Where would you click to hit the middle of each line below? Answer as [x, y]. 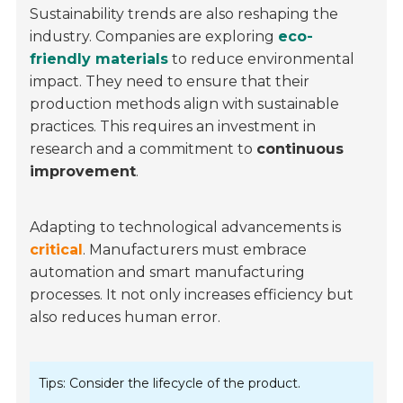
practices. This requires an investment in [173, 127]
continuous [300, 149]
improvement [83, 172]
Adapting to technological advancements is [186, 228]
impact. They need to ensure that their [170, 82]
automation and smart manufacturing [168, 273]
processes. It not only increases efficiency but [192, 295]
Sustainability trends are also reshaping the [184, 14]
